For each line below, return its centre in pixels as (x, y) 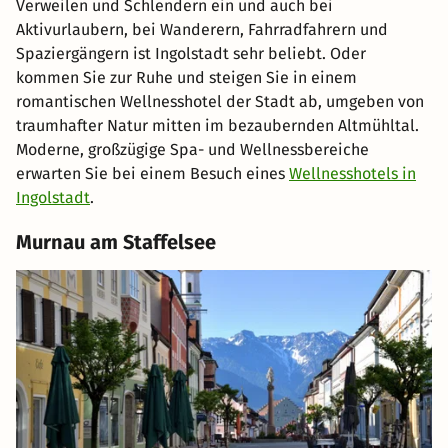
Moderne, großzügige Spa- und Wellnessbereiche (192, 150)
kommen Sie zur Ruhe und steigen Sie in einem (186, 78)
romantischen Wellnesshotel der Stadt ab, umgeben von (220, 102)
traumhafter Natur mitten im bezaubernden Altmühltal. (217, 126)
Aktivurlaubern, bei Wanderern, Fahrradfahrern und (202, 30)
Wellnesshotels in (352, 174)
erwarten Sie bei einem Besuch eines (152, 174)
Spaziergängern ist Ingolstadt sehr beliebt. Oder (191, 54)
